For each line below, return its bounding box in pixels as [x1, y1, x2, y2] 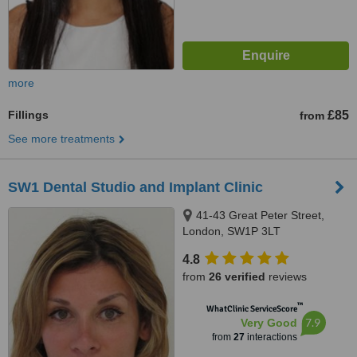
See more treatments [8, 132, 115, 145]
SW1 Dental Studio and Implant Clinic [8, 179, 263, 195]
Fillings [8, 108, 49, 121]
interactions [244, 331, 297, 343]
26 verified [209, 270, 265, 283]
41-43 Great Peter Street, [196, 209, 324, 222]
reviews [265, 270, 307, 283]
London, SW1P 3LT [182, 225, 280, 237]
